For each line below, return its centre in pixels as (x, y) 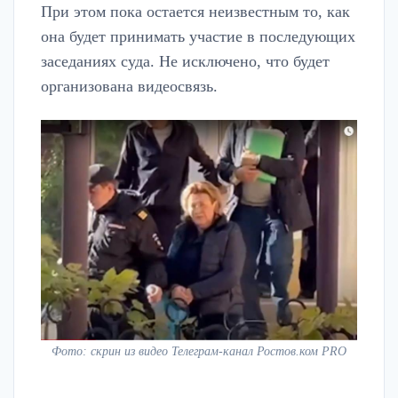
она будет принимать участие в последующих (198, 37)
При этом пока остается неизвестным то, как (195, 12)
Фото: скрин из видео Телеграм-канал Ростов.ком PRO (199, 350)
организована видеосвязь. (129, 87)
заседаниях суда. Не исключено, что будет (185, 62)
